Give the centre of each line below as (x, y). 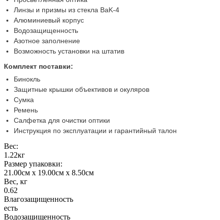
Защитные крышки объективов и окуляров (82, 89)
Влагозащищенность (39, 199)
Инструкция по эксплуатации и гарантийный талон (95, 130)
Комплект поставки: (39, 66)
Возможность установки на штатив (69, 51)
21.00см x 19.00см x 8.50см (49, 172)
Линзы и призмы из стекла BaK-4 (67, 10)
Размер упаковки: (33, 164)
